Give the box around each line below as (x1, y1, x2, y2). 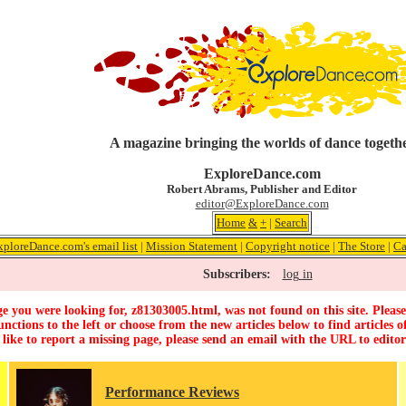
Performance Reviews (105, 383, 239, 401)
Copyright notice (246, 239, 330, 253)
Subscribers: (202, 267, 271, 281)
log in (282, 267, 313, 281)
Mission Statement (146, 239, 237, 253)
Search (275, 216, 307, 229)
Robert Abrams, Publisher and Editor (167, 182, 357, 196)
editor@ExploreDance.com (195, 197, 329, 210)
